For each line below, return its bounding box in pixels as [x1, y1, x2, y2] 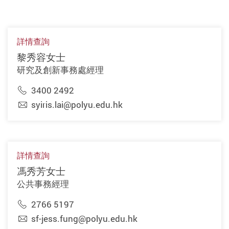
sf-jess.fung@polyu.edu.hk [31, 213, 138, 225]
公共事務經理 [16, 177, 69, 190]
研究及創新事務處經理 [16, 64, 104, 76]
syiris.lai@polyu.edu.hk [31, 99, 123, 111]
